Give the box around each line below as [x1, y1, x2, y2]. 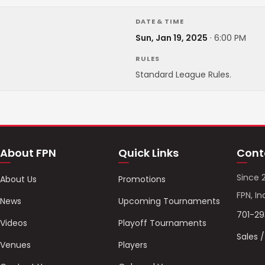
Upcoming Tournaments [118, 195, 220, 207]
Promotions [118, 173, 166, 185]
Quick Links [118, 146, 179, 160]
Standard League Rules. [135, 69, 231, 80]
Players [118, 239, 147, 251]
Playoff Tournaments [118, 217, 206, 229]
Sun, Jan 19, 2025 [135, 32, 208, 44]
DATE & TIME [135, 17, 184, 26]
